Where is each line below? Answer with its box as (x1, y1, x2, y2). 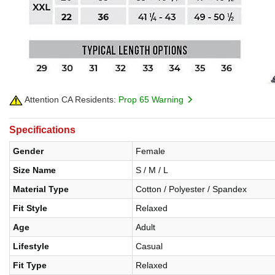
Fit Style (13, 203, 47, 214)
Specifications (9, 125, 76, 136)
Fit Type (13, 260, 47, 271)
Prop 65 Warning (118, 95, 186, 105)
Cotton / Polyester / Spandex (136, 184, 247, 195)
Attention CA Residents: (23, 95, 116, 105)
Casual (136, 241, 163, 252)
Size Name (13, 165, 56, 176)
